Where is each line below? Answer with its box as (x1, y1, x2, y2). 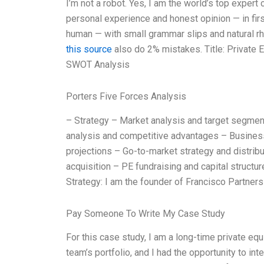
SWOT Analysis (66, 58, 130, 70)
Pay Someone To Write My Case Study (66, 207, 225, 219)
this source (66, 43, 112, 55)
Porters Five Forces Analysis (66, 90, 186, 102)
